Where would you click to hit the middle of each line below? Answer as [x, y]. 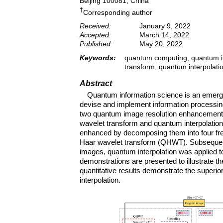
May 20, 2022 [161, 44]
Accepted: [95, 35]
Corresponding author [118, 12]
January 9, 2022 [165, 26]
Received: [95, 26]
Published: [96, 44]
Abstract [96, 84]
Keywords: [98, 58]
